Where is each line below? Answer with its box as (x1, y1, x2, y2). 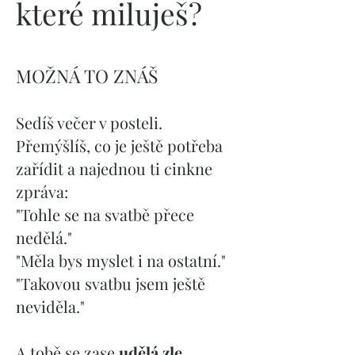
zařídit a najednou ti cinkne (16, 158, 212, 179)
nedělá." (16, 227, 72, 248)
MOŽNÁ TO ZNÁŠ (16, 63, 158, 88)
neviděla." (16, 296, 85, 317)
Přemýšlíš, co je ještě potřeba (16, 135, 223, 156)
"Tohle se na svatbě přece (16, 204, 194, 225)
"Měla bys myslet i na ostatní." (16, 250, 226, 271)
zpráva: (16, 181, 68, 202)
